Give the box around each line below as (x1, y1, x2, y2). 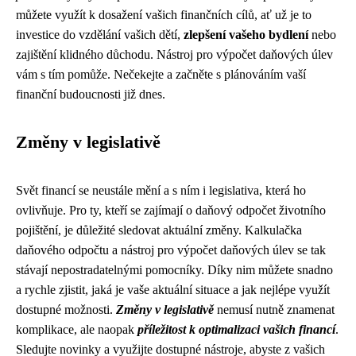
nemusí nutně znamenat (214, 303, 335, 316)
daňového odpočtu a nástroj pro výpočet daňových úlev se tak (16, 243, 326, 257)
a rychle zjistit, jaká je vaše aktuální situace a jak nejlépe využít (16, 283, 330, 296)
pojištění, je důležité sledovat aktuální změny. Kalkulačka (16, 223, 302, 237)
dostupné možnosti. (16, 303, 116, 316)
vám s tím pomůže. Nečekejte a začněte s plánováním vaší (16, 68, 306, 81)
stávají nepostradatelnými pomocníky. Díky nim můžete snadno (16, 263, 333, 277)
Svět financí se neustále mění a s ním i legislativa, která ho (16, 184, 306, 197)
